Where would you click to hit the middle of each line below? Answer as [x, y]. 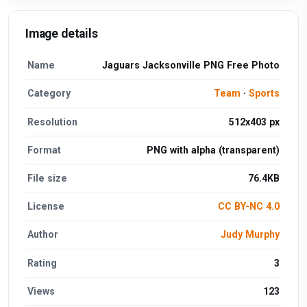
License [46, 207]
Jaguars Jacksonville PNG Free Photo [191, 65]
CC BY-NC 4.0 [248, 207]
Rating [42, 263]
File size [48, 179]
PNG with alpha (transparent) [213, 150]
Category [49, 94]
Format [45, 150]
